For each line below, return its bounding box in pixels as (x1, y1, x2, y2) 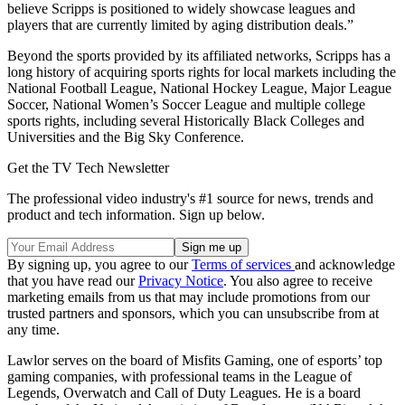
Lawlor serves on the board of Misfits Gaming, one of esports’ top (7, 353, 382, 369)
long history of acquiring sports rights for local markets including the (7, 64, 396, 80)
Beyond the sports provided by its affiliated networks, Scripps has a (7, 48, 391, 64)
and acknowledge (295, 257, 395, 273)
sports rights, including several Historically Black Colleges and (7, 113, 364, 129)
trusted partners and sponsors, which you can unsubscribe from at (7, 306, 379, 322)
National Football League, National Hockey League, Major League (7, 80, 391, 97)
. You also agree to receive (223, 273, 372, 289)
